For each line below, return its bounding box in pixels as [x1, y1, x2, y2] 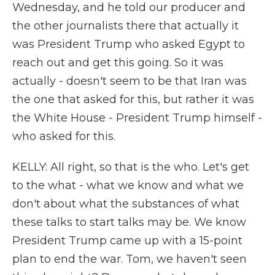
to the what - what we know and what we [12, 179, 244, 192]
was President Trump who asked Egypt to [12, 37, 245, 51]
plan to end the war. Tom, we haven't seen [12, 252, 247, 266]
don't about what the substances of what [12, 197, 239, 211]
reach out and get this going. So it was [12, 56, 223, 69]
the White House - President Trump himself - [12, 111, 262, 125]
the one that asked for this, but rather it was [12, 93, 254, 106]
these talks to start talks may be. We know [12, 215, 246, 229]
